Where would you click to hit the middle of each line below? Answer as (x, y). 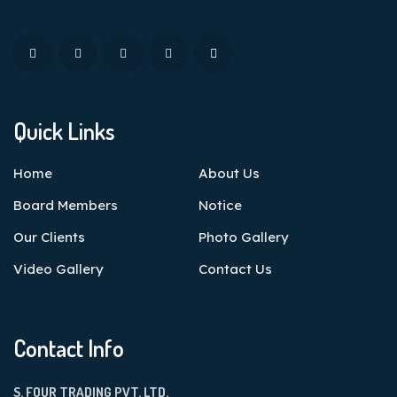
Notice (220, 205)
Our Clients (49, 237)
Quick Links (64, 131)
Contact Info (69, 348)
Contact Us (235, 269)
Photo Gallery (244, 237)
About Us (229, 173)
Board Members (66, 205)
